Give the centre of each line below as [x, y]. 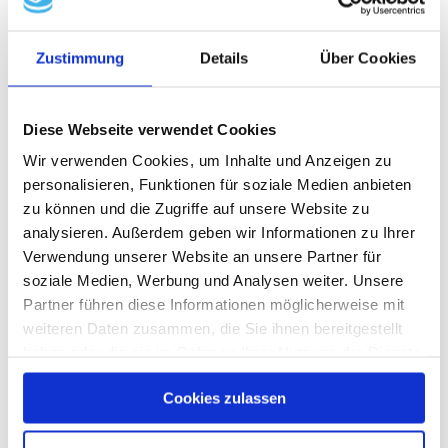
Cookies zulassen [224, 397]
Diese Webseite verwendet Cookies [149, 128]
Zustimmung [80, 57]
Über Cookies [368, 57]
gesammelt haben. [87, 376]
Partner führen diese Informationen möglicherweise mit [214, 304]
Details [224, 57]
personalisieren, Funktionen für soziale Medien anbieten [217, 184]
